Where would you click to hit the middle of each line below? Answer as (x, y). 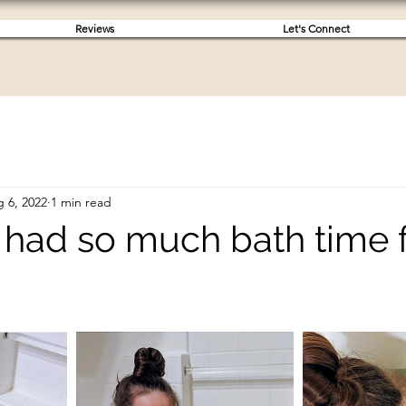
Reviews (94, 29)
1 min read (81, 202)
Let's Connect (316, 29)
